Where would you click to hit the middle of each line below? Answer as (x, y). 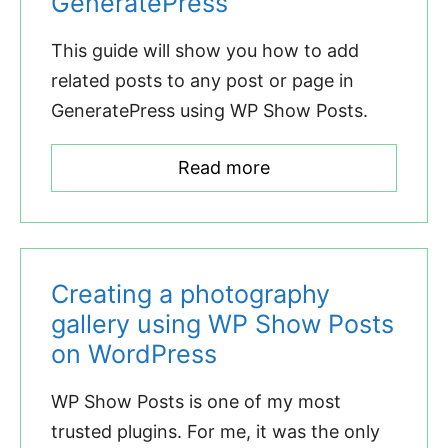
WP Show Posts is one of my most (196, 401)
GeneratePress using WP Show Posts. (209, 110)
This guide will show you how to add (205, 50)
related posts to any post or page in (202, 80)
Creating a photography (190, 293)
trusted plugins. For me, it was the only (215, 431)
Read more (224, 167)
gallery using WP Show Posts (222, 323)
